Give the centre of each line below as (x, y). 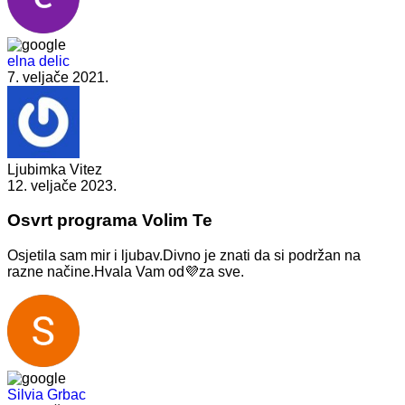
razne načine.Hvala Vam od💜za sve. (126, 271)
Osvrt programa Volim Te (110, 221)
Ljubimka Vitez (55, 169)
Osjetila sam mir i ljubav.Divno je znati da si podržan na (184, 255)
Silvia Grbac (47, 394)
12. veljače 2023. (62, 185)
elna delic (38, 61)
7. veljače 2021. (58, 77)
